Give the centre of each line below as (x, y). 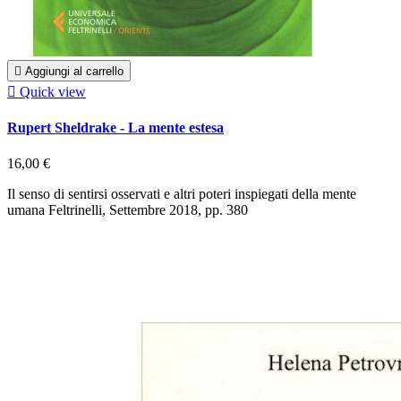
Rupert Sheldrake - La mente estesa (115, 128)
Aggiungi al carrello (74, 72)
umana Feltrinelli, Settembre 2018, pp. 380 (128, 209)
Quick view (53, 92)
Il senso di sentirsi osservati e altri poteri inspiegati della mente (182, 193)
